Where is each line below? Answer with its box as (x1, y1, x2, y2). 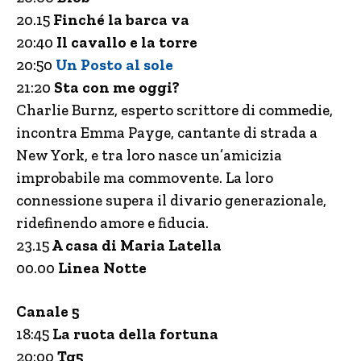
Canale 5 (16, 302, 80, 321)
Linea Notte (55, 259, 147, 277)
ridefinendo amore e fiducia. (16, 214, 209, 232)
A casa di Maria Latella (49, 236, 222, 255)
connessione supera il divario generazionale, (16, 191, 326, 210)
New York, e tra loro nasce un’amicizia (16, 146, 282, 164)
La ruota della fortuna (52, 325, 218, 343)
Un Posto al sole (56, 56, 173, 74)
